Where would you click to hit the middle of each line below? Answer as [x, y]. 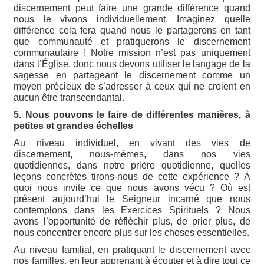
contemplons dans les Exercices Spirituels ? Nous [132, 210]
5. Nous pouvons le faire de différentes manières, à [132, 114]
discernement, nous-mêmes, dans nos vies [132, 154]
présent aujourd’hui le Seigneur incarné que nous [132, 199]
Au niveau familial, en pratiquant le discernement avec [132, 249]
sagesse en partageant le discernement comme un [132, 75]
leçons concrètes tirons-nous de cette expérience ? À [132, 176]
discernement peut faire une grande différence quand [132, 8]
